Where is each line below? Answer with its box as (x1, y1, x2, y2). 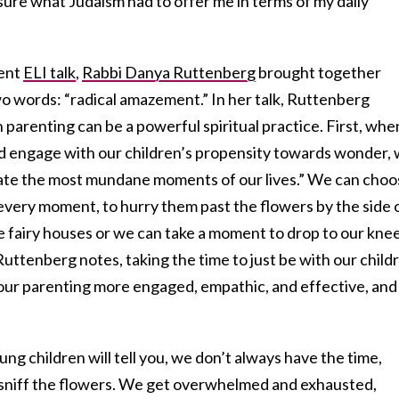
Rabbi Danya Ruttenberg (82, 62, 256, 83)
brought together (256, 62, 381, 83)
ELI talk (23, 62, 76, 83)
